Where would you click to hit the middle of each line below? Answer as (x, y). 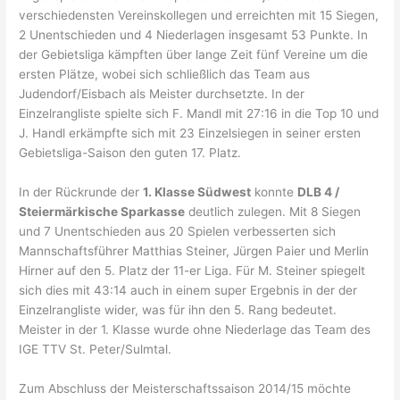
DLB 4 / (319, 192)
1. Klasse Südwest (197, 192)
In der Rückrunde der (81, 192)
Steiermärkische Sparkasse (102, 212)
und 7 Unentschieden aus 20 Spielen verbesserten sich (178, 232)
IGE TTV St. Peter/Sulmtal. (96, 350)
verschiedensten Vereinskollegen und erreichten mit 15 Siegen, (199, 16)
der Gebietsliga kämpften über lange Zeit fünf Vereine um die (194, 55)
